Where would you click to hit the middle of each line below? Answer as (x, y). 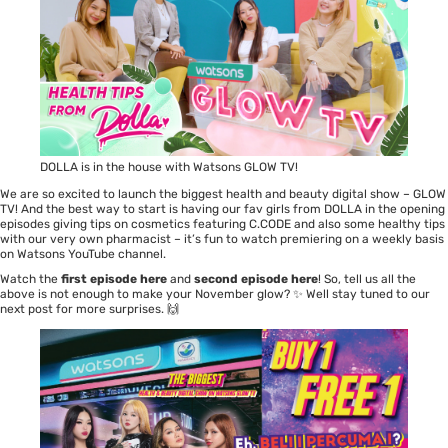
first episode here (114, 278)
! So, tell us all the (367, 278)
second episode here (256, 278)
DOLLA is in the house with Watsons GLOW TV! (169, 166)
